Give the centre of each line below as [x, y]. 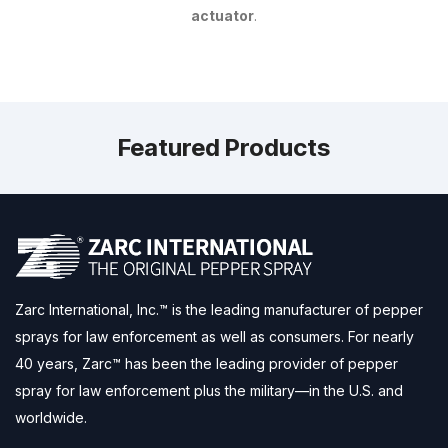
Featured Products [224, 147]
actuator [222, 15]
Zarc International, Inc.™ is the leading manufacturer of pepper [219, 309]
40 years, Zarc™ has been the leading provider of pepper [206, 363]
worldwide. [51, 417]
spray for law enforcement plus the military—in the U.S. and [209, 390]
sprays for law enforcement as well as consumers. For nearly [214, 336]
